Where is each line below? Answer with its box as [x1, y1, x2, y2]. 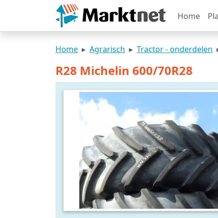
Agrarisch [90, 44, 125, 54]
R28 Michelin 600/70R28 [55, 62, 193, 78]
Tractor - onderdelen [137, 44, 213, 54]
